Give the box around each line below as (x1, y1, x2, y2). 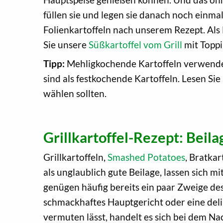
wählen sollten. (43, 87, 107, 99)
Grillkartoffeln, (43, 151, 108, 163)
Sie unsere (43, 38, 89, 50)
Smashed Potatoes (108, 151, 185, 163)
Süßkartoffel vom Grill (89, 38, 182, 50)
